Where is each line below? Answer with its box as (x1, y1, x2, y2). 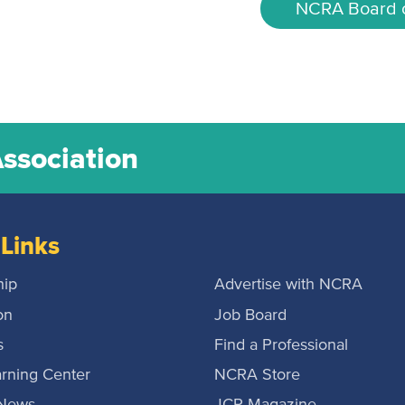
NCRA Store (214, 367, 300, 384)
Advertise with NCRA (214, 277, 363, 294)
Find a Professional (214, 336, 348, 353)
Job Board (214, 306, 287, 324)
